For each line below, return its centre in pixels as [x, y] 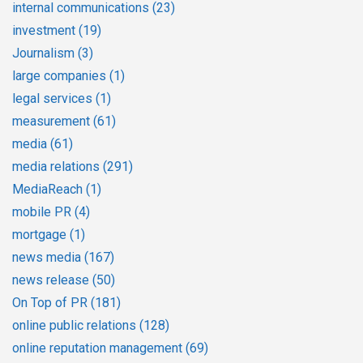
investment [45, 30]
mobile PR [43, 211]
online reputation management [99, 348]
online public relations [76, 325]
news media [48, 257]
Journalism [45, 53]
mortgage [41, 234]
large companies [61, 75]
